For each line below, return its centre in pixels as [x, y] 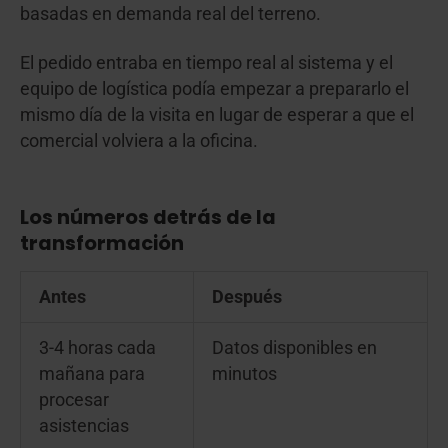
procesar [73, 400]
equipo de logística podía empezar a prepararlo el [214, 89]
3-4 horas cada [97, 348]
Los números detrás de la [148, 217]
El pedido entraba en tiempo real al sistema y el [206, 63]
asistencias [83, 426]
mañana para [91, 374]
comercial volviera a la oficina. [139, 141]
